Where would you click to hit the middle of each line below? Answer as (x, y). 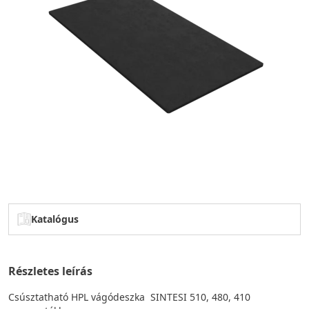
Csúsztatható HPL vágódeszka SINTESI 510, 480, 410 (129, 297)
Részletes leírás (50, 271)
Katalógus (55, 219)
